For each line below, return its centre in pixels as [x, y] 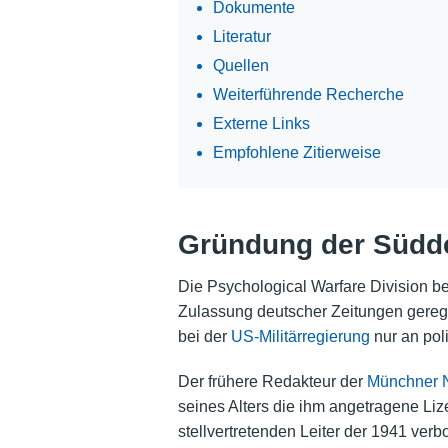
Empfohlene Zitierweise [296, 152]
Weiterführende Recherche [308, 94]
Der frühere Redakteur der [272, 382]
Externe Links [261, 123]
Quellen [240, 65]
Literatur [241, 36]
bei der [204, 337]
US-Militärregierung [300, 337]
